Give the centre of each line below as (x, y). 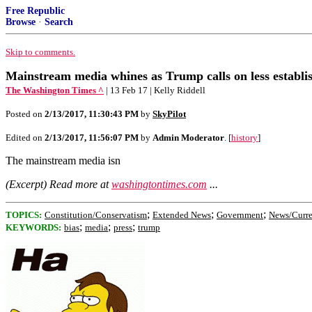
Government (240, 215)
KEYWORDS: (33, 227)
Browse (21, 22)
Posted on (25, 114)
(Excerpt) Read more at (58, 184)
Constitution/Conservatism (96, 215)
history (244, 138)
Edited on (25, 138)
